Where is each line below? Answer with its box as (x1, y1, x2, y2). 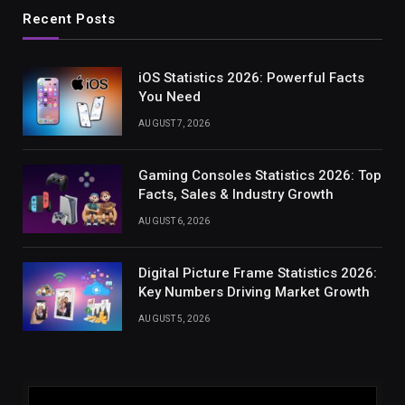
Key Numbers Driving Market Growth (138, 284, 370, 301)
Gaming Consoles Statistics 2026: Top (138, 167, 381, 184)
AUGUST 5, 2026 (138, 314, 211, 325)
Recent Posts (23, 11, 116, 28)
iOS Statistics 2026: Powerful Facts (138, 70, 364, 87)
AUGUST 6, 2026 (138, 216, 211, 227)
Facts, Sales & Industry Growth (138, 186, 334, 203)
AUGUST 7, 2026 (138, 118, 211, 129)
